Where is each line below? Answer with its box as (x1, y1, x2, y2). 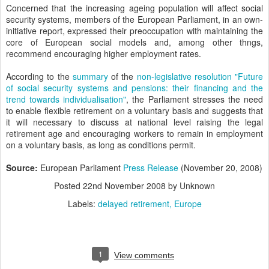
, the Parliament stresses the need (126, 93, 264, 105)
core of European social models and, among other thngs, (6, 36, 263, 48)
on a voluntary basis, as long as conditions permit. (6, 139, 196, 151)
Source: (6, 162, 40, 174)
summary (72, 70, 108, 82)
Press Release (123, 162, 181, 174)
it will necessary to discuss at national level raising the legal (6, 116, 263, 128)
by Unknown (166, 180, 215, 192)
